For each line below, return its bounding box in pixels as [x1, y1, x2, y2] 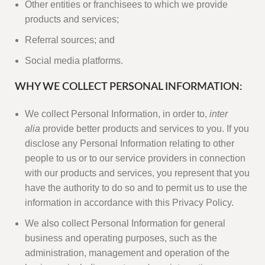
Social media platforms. [25, 56, 123, 66]
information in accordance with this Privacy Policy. [25, 198, 234, 208]
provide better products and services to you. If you [40, 124, 249, 134]
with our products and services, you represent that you [25, 168, 250, 179]
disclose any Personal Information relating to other [25, 138, 234, 149]
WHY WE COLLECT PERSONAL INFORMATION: [15, 82, 245, 93]
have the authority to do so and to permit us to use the [25, 183, 247, 193]
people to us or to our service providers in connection [25, 153, 245, 164]
